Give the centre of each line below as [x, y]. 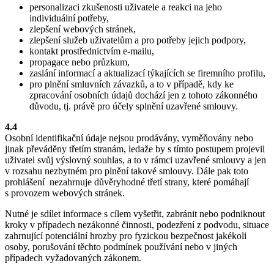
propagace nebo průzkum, [80, 62]
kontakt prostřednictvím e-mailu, [92, 51]
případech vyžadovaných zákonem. [74, 258]
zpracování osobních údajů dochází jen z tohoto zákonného [143, 95]
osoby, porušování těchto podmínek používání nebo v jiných [121, 247]
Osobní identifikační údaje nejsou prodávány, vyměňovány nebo [129, 138]
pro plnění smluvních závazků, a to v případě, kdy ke [131, 84]
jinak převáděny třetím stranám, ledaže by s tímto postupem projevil [135, 149]
